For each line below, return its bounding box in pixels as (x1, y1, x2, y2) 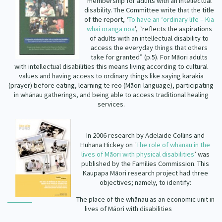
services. (97, 100, 125, 109)
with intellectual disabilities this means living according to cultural (14, 62, 208, 71)
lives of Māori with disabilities (85, 204, 172, 213)
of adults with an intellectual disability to (90, 34, 209, 43)
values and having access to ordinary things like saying (18, 71, 182, 80)
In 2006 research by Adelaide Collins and (86, 131, 205, 140)
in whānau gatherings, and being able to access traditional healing (13, 90, 209, 99)
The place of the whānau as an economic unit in (76, 195, 215, 204)
